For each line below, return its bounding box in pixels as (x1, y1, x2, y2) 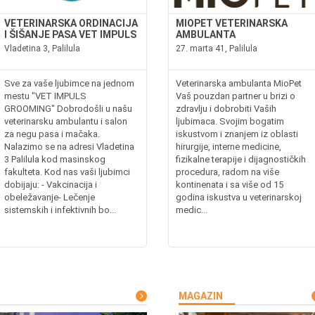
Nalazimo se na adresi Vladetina (4, 141, 135, 152)
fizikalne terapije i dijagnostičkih (176, 153, 306, 165)
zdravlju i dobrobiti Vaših (176, 103, 276, 114)
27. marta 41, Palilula (176, 43, 257, 53)
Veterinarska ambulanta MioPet (176, 77, 302, 89)
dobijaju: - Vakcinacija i (4, 179, 98, 190)
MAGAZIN (179, 290, 223, 302)
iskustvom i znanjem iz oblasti (176, 128, 298, 139)
